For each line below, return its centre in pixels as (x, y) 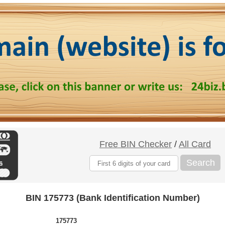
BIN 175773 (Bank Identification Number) (113, 198)
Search (200, 162)
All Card (195, 144)
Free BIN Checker (136, 144)
